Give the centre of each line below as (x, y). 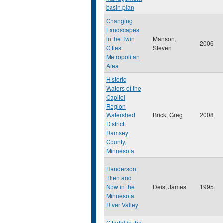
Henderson (121, 168)
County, (116, 142)
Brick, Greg (168, 115)
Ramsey (117, 133)
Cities (114, 48)
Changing (119, 21)
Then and (119, 177)
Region (116, 106)
